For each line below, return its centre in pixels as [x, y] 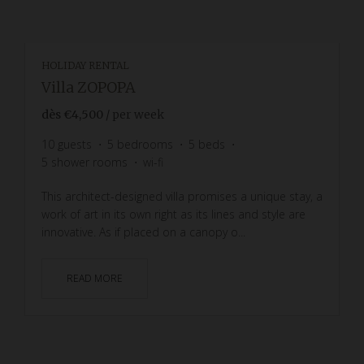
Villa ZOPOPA [89, 87]
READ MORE [95, 278]
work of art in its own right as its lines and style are [173, 214]
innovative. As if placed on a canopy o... [143, 232]
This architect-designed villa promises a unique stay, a [182, 196]
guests [75, 144]
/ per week [135, 114]
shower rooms [89, 162]
